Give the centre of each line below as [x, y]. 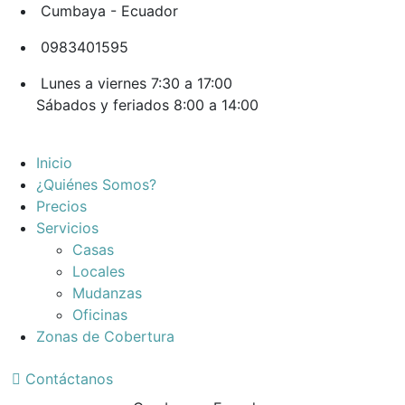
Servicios [67, 228]
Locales [99, 271]
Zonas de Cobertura [105, 336]
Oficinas [100, 315]
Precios [61, 206]
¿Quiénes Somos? [96, 184]
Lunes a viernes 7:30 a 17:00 [137, 83]
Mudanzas [107, 293]
